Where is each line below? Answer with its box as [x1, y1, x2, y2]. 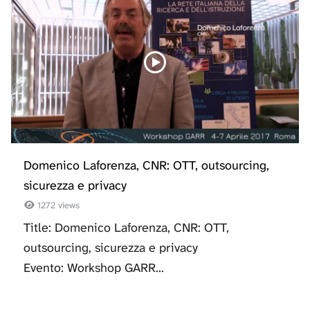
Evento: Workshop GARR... [24, 259, 164, 277]
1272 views [35, 199, 80, 212]
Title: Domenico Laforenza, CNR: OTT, [24, 219, 229, 237]
